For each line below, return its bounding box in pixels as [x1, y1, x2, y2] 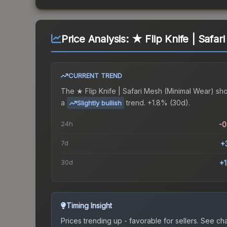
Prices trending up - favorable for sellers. [61, 216, 199, 225]
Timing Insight [66, 201, 112, 210]
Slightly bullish [77, 99, 122, 107]
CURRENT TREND [68, 71, 122, 80]
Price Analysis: [61, 33, 132, 46]
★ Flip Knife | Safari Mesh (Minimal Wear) [77, 87, 214, 96]
